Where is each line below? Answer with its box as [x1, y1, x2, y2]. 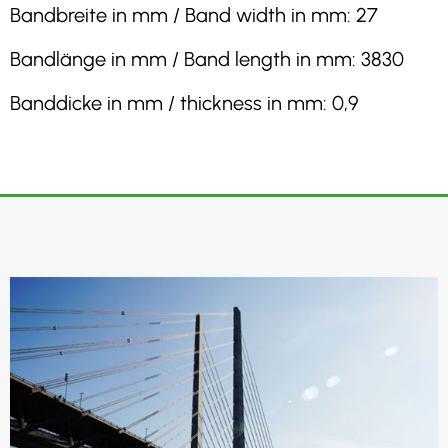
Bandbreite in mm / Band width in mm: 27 [10, 3, 378, 27]
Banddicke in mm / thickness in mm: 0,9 [10, 91, 359, 115]
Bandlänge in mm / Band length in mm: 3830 [10, 47, 404, 71]
